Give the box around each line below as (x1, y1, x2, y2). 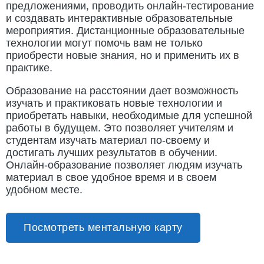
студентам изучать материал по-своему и (6, 134, 210, 146)
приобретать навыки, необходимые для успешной (6, 109, 252, 121)
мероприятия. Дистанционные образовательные (6, 24, 245, 37)
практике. (6, 61, 52, 74)
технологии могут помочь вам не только (6, 37, 203, 49)
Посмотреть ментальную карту (24, 221, 183, 233)
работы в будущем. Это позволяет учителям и (6, 121, 233, 134)
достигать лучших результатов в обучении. (6, 146, 217, 159)
